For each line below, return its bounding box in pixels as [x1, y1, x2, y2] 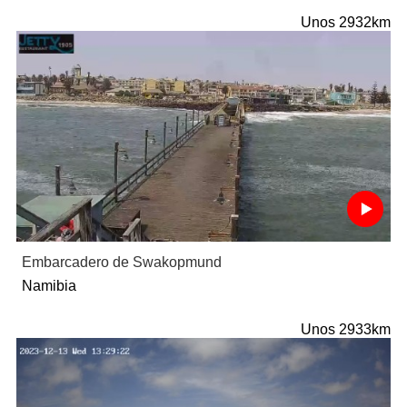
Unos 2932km [301, 15, 392, 31]
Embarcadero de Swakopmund [21, 254, 222, 271]
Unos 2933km [301, 322, 392, 338]
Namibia [21, 278, 76, 294]
